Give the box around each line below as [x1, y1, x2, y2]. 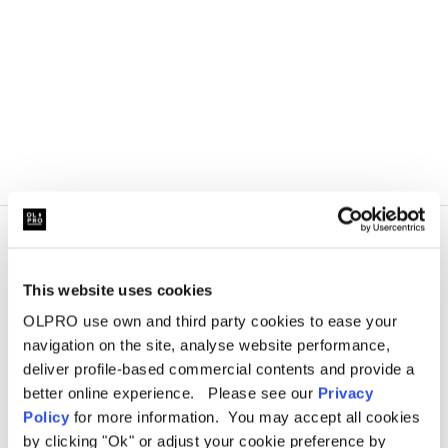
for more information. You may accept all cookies [69, 408, 420, 426]
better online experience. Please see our [23, 384, 318, 402]
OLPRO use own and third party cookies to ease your [23, 312, 397, 330]
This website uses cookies [23, 281, 213, 298]
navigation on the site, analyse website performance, [23, 336, 390, 354]
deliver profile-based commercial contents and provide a [23, 360, 415, 378]
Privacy [317, 384, 373, 402]
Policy [23, 408, 69, 426]
